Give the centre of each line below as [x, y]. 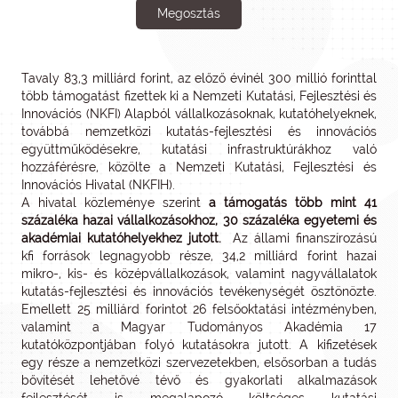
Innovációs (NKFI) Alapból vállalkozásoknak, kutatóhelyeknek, [199, 114]
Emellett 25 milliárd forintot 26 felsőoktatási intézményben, [199, 309]
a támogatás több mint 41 [293, 203]
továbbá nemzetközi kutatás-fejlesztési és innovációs [199, 131]
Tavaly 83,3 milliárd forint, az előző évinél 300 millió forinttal [199, 78]
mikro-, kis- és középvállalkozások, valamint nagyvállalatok [199, 274]
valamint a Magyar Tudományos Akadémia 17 [199, 327]
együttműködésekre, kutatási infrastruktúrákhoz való [199, 149]
